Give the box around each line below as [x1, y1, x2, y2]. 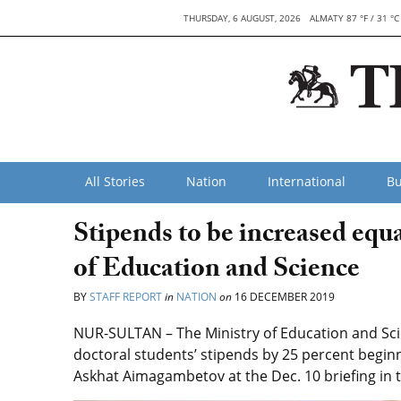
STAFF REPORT [90, 289, 162, 304]
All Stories [85, 173, 145, 190]
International [268, 173, 346, 190]
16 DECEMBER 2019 [232, 289, 335, 304]
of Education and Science [73, 249, 360, 294]
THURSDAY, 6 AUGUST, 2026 [183, 12, 302, 24]
